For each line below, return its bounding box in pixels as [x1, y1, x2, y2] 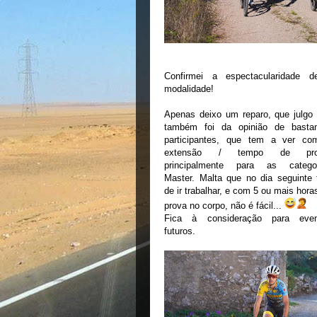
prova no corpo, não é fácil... [164, 200, 284, 211]
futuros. [164, 226, 195, 236]
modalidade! [164, 83, 214, 94]
